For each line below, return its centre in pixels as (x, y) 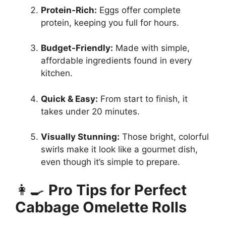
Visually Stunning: (80, 137)
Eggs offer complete (139, 10)
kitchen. (57, 73)
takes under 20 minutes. (90, 111)
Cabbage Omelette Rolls (101, 207)
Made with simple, (151, 48)
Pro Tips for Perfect (118, 190)
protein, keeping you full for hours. (110, 22)
